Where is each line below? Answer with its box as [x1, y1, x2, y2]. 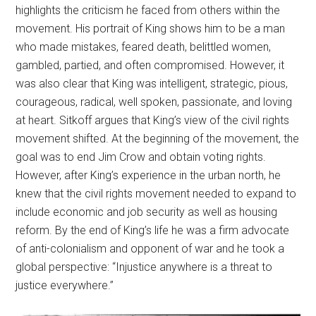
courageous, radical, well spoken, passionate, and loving [16, 95, 293, 109]
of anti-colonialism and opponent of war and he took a [16, 241, 285, 255]
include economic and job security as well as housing [16, 205, 278, 219]
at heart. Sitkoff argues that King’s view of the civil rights [16, 113, 290, 127]
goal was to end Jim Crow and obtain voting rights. [16, 150, 267, 164]
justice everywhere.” [16, 278, 114, 292]
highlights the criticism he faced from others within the [16, 3, 281, 17]
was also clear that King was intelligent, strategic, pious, [16, 76, 288, 90]
